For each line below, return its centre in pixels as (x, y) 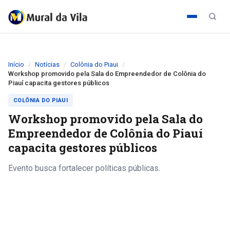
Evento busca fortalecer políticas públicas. (84, 168)
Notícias (47, 64)
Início (16, 64)
